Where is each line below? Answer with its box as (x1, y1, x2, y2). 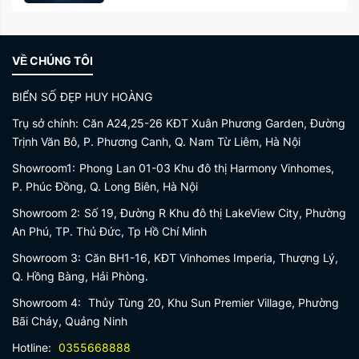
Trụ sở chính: (12, 115, 79, 130)
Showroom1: (12, 160, 75, 175)
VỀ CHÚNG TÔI (12, 53, 93, 67)
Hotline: (12, 340, 51, 354)
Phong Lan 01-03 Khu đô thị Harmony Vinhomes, (79, 160, 334, 175)
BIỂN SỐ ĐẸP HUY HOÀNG (12, 89, 152, 103)
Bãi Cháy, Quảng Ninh (12, 313, 127, 328)
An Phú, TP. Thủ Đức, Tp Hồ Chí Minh (12, 224, 207, 238)
